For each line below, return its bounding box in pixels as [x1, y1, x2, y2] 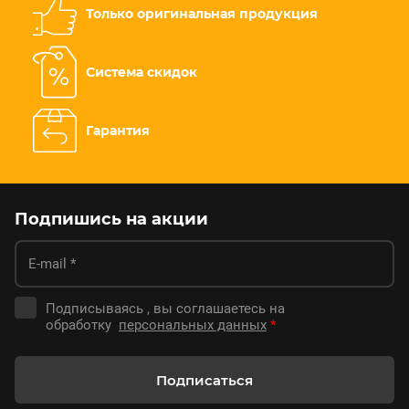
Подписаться [156, 371, 253, 389]
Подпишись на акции [15, 209, 208, 229]
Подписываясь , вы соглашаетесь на [46, 300, 285, 317]
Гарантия [86, 121, 150, 139]
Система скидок [86, 63, 197, 80]
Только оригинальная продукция [86, 5, 318, 22]
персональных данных [119, 317, 267, 333]
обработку [46, 317, 119, 333]
